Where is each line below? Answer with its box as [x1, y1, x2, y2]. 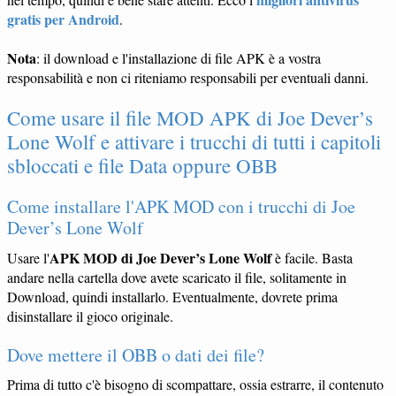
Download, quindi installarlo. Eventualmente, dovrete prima [7, 286, 338, 306]
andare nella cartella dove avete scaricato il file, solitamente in [7, 267, 346, 286]
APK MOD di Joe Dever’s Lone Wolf [49, 247, 271, 268]
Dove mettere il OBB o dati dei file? [7, 342, 264, 367]
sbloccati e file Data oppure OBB [7, 152, 278, 179]
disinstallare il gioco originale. [7, 306, 173, 325]
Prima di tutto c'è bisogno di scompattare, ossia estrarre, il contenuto [7, 375, 384, 394]
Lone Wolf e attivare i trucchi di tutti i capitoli [7, 128, 381, 156]
